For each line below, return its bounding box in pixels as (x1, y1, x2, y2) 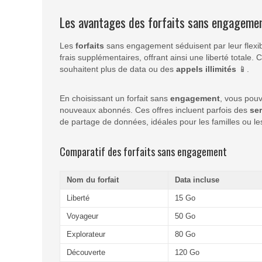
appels (176, 64, 203, 74)
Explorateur (66, 229, 105, 239)
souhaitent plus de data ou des (60, 64, 176, 74)
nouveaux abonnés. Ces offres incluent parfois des (60, 105, 250, 115)
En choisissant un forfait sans (60, 94, 170, 104)
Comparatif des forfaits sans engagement (60, 144, 227, 160)
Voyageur (66, 211, 98, 220)
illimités (205, 64, 236, 74)
